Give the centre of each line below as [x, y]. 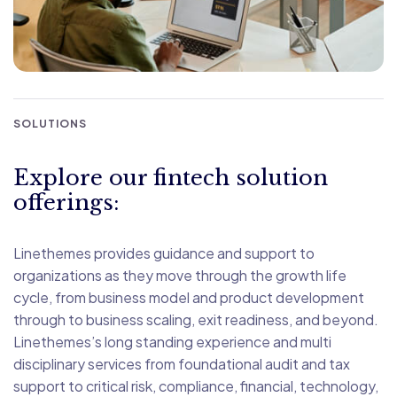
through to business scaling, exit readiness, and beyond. [196, 319]
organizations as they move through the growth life [180, 275]
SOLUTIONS [50, 123]
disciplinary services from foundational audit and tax [182, 363]
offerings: [66, 202]
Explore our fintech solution [171, 177]
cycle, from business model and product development [189, 297]
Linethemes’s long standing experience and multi [172, 341]
